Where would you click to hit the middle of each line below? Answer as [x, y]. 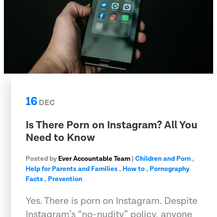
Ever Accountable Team [94, 159]
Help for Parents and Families [72, 169]
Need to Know [60, 138]
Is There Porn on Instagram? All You [111, 125]
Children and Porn [163, 159]
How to [134, 169]
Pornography [170, 169]
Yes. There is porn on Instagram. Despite [112, 201]
